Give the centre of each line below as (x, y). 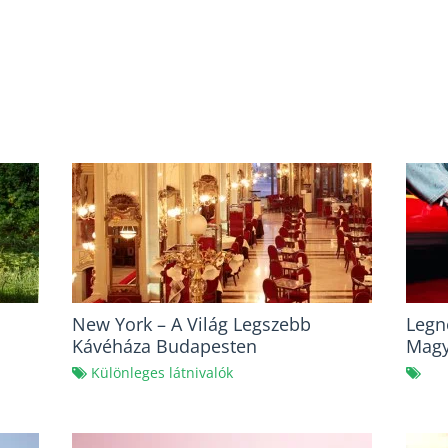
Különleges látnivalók (162, 373)
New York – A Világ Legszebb (192, 324)
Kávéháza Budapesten (165, 346)
